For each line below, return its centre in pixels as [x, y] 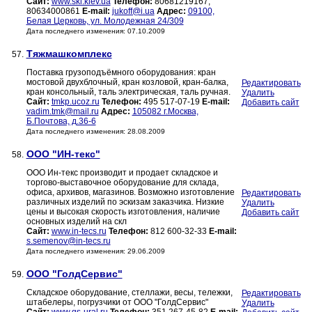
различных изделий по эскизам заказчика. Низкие [125, 202]
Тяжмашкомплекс [69, 54]
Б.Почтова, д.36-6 [61, 122]
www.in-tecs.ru [79, 232]
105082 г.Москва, [165, 112]
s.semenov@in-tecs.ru [68, 241]
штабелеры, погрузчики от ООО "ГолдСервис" [117, 303]
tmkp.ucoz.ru [75, 102]
